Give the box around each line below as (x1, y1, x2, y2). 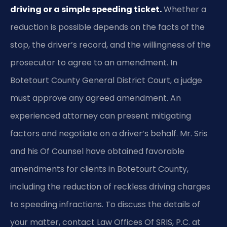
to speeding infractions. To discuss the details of (10, 199, 200, 211)
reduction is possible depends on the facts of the (10, 21, 205, 33)
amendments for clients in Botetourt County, (10, 163, 188, 175)
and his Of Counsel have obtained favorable (10, 145, 184, 158)
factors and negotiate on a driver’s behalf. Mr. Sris (10, 128, 208, 140)
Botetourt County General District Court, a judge (10, 74, 202, 87)
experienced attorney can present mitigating (10, 110, 191, 122)
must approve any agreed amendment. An (10, 92, 181, 104)
